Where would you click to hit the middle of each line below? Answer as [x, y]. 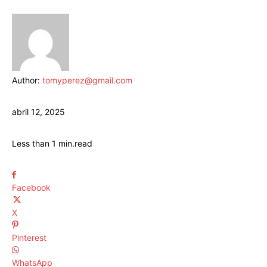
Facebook [31, 188]
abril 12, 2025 [38, 112]
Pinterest [29, 238]
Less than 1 [34, 144]
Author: [27, 80]
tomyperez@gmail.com [87, 80]
